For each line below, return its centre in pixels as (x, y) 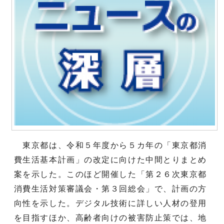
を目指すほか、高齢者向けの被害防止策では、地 (110, 217)
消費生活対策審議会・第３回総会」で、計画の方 (110, 188)
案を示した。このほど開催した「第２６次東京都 (110, 174)
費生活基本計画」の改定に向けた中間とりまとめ (110, 159)
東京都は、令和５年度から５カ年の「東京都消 (110, 145)
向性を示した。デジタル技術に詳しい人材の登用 (110, 203)
